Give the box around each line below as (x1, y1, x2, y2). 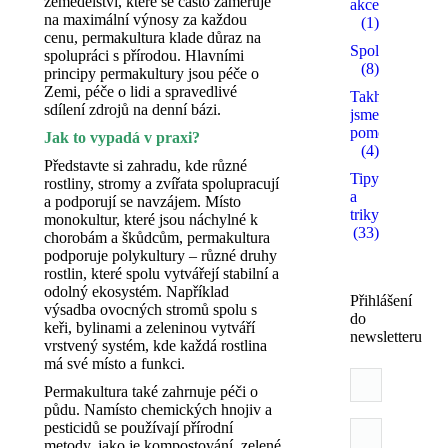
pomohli (350, 124, 402, 141)
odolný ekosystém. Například (44, 283, 229, 300)
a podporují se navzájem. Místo (44, 193, 241, 210)
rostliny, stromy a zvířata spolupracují (44, 175, 279, 192)
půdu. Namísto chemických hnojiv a (44, 401, 272, 418)
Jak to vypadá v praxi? (44, 129, 200, 146)
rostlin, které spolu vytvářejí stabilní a (44, 265, 279, 282)
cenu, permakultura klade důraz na (44, 29, 261, 46)
